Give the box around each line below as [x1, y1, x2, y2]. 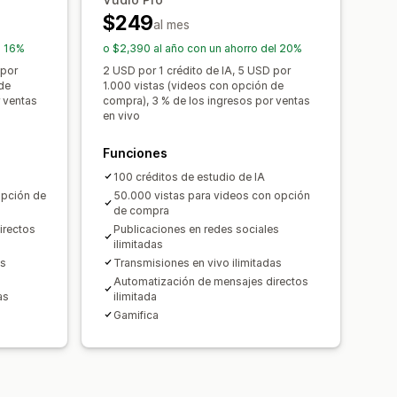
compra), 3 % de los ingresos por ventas [103, 93, 310, 107]
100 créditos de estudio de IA [113, 169, 265, 183]
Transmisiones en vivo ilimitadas [113, 255, 282, 269]
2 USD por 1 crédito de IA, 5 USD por [103, 63, 291, 77]
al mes [153, 16, 191, 32]
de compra [113, 203, 169, 217]
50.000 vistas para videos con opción [113, 188, 310, 202]
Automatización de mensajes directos [113, 274, 308, 288]
